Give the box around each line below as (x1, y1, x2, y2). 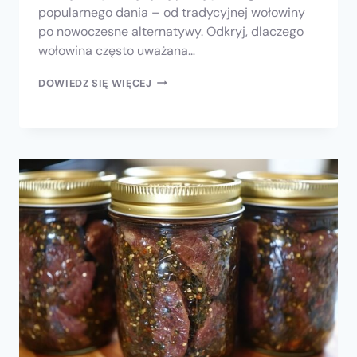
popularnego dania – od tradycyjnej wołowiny (38, 3, 305, 21)
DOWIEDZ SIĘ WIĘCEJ (38, 76, 152, 90)
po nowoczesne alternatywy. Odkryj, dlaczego (38, 22, 304, 40)
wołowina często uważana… (38, 41, 195, 59)
